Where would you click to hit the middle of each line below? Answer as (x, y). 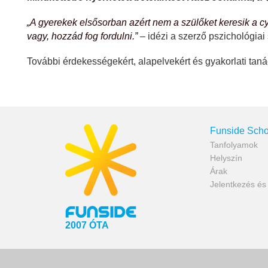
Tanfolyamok (234, 145)
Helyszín (226, 158)
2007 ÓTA (87, 226)
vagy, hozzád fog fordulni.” (82, 36)
